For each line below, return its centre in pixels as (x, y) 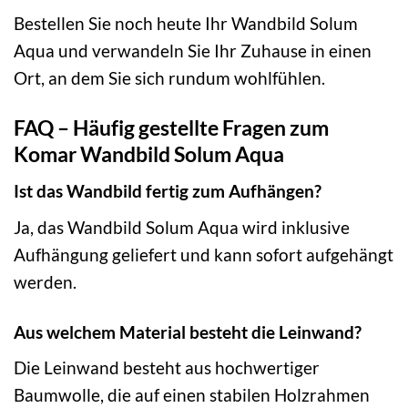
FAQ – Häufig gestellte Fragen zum (171, 127)
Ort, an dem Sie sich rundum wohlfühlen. (169, 77)
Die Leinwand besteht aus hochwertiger (167, 368)
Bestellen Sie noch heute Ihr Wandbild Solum (186, 23)
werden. (45, 281)
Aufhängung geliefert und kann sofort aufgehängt (204, 254)
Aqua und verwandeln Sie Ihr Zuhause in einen (193, 50)
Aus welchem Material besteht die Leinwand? (188, 331)
